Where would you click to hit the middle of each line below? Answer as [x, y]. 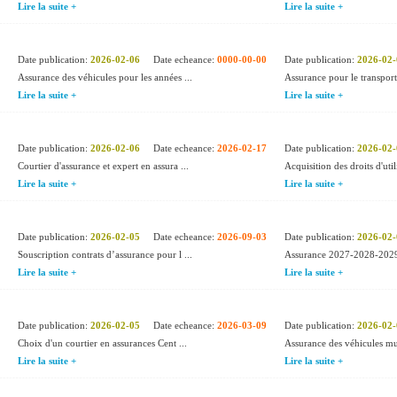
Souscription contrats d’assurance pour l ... [105, 254]
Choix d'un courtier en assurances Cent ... [102, 343]
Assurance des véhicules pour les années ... [105, 77]
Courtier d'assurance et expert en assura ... [103, 166]
